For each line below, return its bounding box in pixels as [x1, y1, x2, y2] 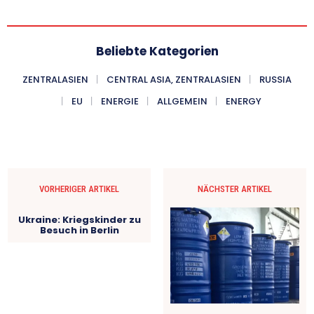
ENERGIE [100, 94, 139, 108]
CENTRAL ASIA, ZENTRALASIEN [107, 72, 241, 86]
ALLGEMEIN [156, 94, 207, 108]
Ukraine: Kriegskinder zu [18, 212, 141, 226]
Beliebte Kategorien [95, 42, 219, 60]
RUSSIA [259, 72, 292, 86]
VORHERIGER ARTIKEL [39, 183, 120, 194]
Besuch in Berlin [39, 223, 119, 237]
